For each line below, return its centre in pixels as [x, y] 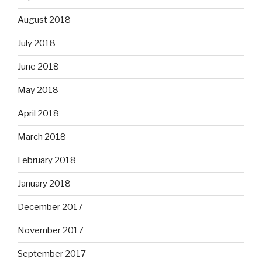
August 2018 [44, 20]
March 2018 [42, 137]
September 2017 [52, 254]
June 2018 [38, 67]
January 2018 [44, 184]
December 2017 [50, 207]
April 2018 [38, 114]
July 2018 [37, 44]
